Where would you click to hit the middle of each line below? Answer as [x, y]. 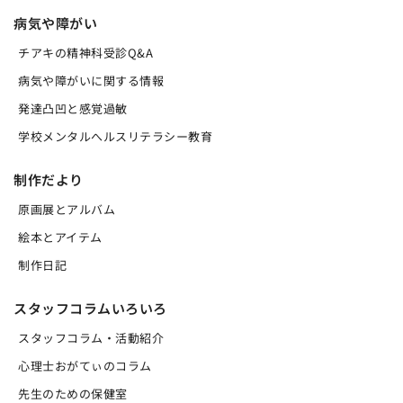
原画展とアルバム [67, 210]
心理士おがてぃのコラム [85, 366]
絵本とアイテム [60, 237]
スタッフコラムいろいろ [90, 309]
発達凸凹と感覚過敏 [73, 109]
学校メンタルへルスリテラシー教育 [115, 137]
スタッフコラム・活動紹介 [91, 338]
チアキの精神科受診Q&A [85, 53]
